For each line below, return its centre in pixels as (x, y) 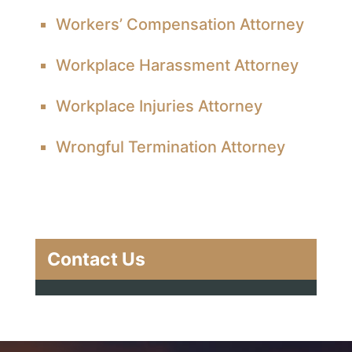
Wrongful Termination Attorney (170, 147)
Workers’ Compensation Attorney (180, 24)
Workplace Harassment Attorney (177, 65)
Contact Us (96, 259)
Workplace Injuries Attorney (159, 106)
